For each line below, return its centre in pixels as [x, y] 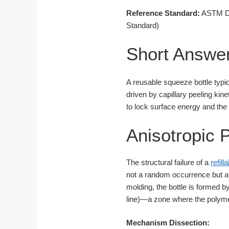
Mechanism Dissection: [168, 223]
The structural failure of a [168, 162]
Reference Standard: [163, 13]
